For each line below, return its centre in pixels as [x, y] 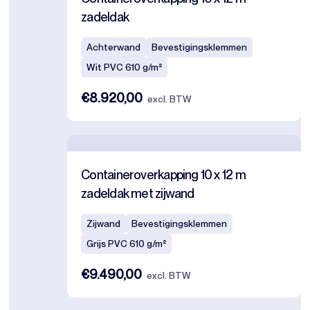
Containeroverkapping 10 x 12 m [163, 175]
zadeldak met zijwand [138, 193]
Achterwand [114, 47]
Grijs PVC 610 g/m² [127, 244]
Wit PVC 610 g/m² [125, 67]
